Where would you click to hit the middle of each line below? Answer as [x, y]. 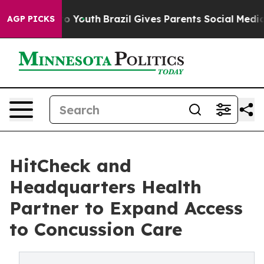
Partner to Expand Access [126, 208]
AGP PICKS [31, 19]
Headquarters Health [105, 187]
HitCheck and [70, 166]
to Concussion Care [96, 229]
